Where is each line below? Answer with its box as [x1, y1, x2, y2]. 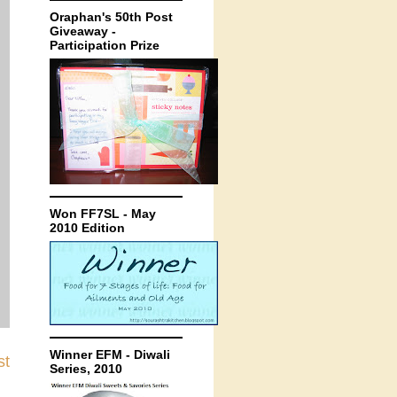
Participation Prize [50, 38, 160, 52]
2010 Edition [50, 221, 125, 235]
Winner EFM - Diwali [50, 347, 170, 362]
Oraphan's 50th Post [50, 10, 173, 24]
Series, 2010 [50, 362, 122, 376]
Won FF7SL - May [50, 206, 156, 221]
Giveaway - [50, 24, 116, 38]
